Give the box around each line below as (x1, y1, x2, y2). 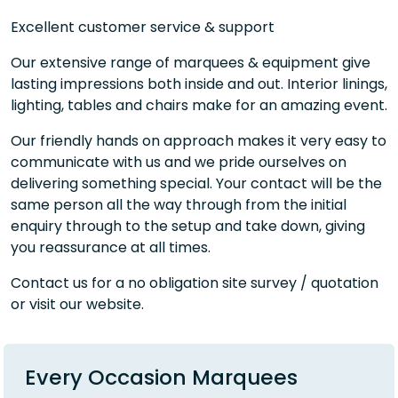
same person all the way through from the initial (11, 194, 346, 215)
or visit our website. (11, 293, 144, 314)
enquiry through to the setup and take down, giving (11, 215, 365, 236)
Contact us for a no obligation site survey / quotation (11, 272, 378, 293)
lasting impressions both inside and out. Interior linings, (11, 73, 387, 94)
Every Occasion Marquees (25, 362, 298, 392)
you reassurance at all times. (11, 236, 211, 258)
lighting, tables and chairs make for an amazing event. (11, 94, 387, 115)
